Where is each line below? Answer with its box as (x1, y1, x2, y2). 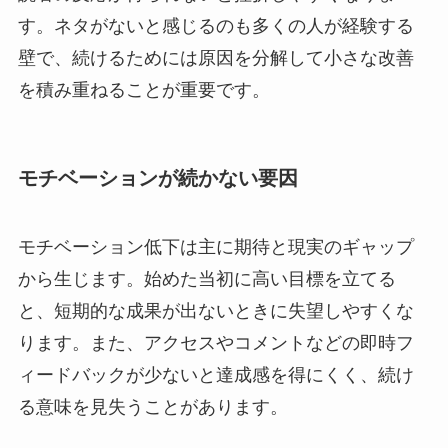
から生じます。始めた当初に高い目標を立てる (17, 269, 396, 290)
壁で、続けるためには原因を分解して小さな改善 (17, 47, 414, 68)
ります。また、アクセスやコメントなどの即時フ (17, 333, 414, 354)
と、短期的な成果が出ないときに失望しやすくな (17, 301, 414, 322)
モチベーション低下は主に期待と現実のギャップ (17, 237, 414, 258)
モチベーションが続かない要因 (17, 166, 298, 189)
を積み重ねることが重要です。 (17, 79, 270, 100)
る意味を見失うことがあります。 (17, 397, 288, 418)
